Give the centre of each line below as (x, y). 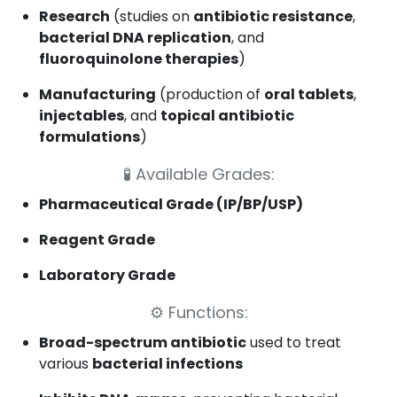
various (66, 364)
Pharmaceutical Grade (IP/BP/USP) (171, 204)
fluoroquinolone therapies (139, 59)
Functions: (208, 312)
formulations (90, 137)
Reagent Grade (97, 240)
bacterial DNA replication (135, 38)
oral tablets (309, 94)
